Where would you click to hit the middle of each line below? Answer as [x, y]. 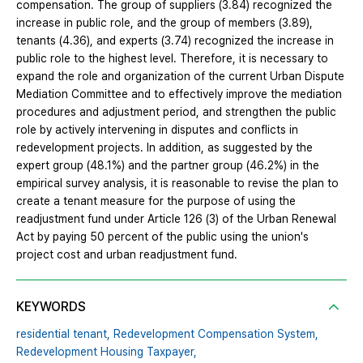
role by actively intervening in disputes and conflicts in [157, 130]
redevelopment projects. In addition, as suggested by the [164, 148]
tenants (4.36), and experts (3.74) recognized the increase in [175, 41]
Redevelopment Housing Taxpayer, [107, 352]
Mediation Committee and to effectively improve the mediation [179, 94]
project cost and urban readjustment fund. [127, 255]
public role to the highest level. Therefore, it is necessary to [172, 59]
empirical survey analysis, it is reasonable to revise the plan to [177, 184]
